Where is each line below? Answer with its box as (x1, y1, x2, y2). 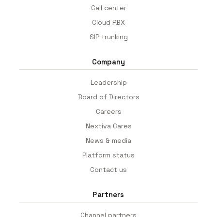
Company (92, 57, 125, 66)
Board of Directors (77, 92, 139, 101)
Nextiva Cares (85, 121, 132, 130)
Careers (95, 107, 122, 116)
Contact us (90, 165, 127, 174)
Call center (91, 3, 126, 12)
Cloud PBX (92, 17, 125, 27)
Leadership (90, 77, 127, 87)
